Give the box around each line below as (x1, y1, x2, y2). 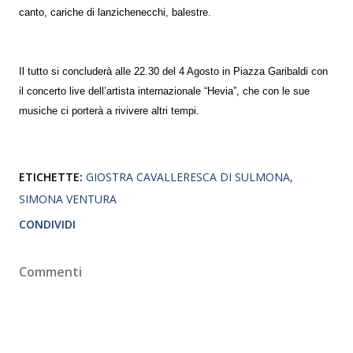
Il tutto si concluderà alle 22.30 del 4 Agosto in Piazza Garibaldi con (19, 65, 328, 77)
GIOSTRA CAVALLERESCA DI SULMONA (86, 169, 290, 184)
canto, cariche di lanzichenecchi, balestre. (19, 6, 211, 18)
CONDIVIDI (19, 216, 76, 232)
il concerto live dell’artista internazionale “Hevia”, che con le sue (19, 85, 310, 97)
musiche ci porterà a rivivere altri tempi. (19, 105, 199, 117)
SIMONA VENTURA (19, 191, 117, 206)
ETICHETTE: (19, 169, 83, 184)
